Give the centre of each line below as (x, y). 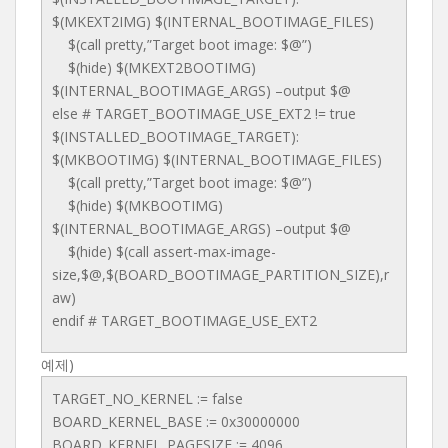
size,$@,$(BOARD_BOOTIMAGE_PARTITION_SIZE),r (220, 274)
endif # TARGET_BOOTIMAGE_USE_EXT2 (184, 320)
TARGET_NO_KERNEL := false (147, 398)
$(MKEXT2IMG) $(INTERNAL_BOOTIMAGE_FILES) (213, 21)
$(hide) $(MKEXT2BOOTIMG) (154, 67)
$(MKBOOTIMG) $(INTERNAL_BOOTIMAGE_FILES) (217, 159)
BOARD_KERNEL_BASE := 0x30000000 (176, 421)
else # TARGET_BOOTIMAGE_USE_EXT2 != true (204, 113)
